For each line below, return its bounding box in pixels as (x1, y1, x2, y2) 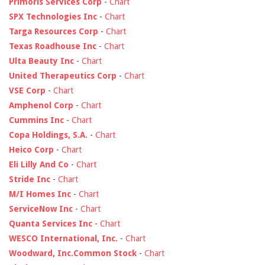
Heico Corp (9, 145, 54, 155)
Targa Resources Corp (9, 27, 98, 37)
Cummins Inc (9, 115, 64, 125)
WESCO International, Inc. (9, 234, 118, 244)
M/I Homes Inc (9, 189, 71, 199)
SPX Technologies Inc (9, 12, 97, 22)
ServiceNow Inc (9, 204, 73, 214)
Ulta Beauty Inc (9, 56, 74, 66)
